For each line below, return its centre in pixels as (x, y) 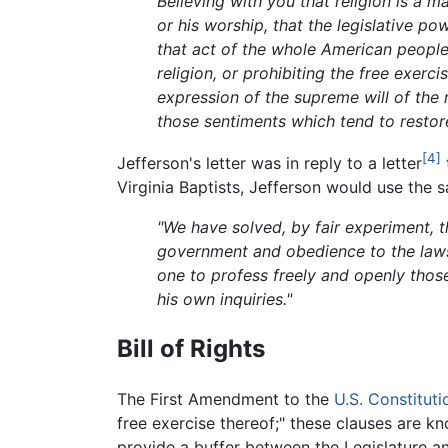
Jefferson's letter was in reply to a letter (269, 163)
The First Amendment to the (225, 398)
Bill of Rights (191, 348)
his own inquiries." (224, 299)
